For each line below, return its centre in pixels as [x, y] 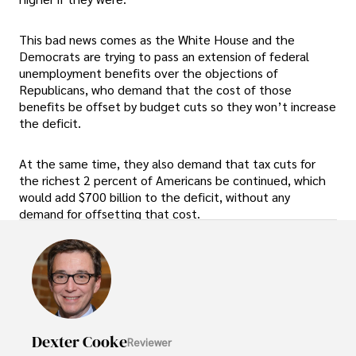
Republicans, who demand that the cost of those [155, 90]
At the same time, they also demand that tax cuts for [167, 164]
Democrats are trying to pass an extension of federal [164, 56]
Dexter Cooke [79, 342]
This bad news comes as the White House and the [157, 40]
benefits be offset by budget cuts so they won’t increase [178, 106]
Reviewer [149, 341]
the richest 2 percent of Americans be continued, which [172, 180]
